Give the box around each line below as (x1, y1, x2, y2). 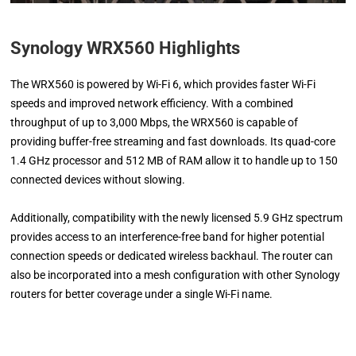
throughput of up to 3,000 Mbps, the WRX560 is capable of (10, 115, 299, 129)
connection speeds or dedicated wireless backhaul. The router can (10, 249, 334, 262)
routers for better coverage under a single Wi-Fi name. (10, 287, 273, 300)
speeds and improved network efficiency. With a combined (10, 96, 294, 110)
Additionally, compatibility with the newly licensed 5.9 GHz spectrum (10, 211, 343, 224)
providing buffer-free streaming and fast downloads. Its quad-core (10, 134, 336, 148)
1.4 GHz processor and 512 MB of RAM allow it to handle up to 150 (10, 153, 339, 167)
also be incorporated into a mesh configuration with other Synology (10, 268, 341, 281)
